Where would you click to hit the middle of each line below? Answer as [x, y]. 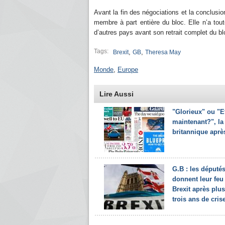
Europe [128, 70]
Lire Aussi [117, 94]
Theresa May [163, 52]
